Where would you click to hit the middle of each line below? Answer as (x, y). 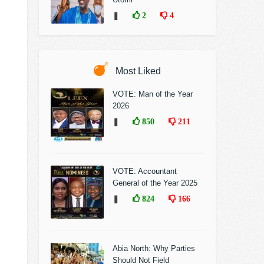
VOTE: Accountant (145, 171)
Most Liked (137, 71)
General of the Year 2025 (155, 183)
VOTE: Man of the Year (153, 94)
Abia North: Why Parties (154, 248)
